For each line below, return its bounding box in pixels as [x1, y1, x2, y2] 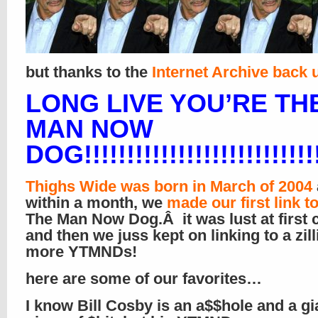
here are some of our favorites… [26, 270, 262, 287]
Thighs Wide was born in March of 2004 [26, 177, 312, 195]
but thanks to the [26, 63, 152, 81]
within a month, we [26, 194, 167, 212]
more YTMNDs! [26, 243, 137, 261]
